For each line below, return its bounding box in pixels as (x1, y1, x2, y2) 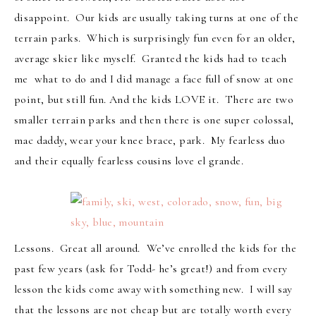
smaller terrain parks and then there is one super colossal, (14, 112, 294, 127)
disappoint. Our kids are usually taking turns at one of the (14, 10, 298, 25)
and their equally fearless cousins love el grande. (14, 153, 243, 168)
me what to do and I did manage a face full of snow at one (14, 71, 294, 86)
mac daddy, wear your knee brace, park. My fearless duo (14, 133, 285, 147)
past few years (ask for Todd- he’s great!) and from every (14, 262, 288, 276)
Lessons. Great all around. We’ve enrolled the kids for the (14, 241, 296, 256)
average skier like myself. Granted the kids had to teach (14, 51, 287, 66)
